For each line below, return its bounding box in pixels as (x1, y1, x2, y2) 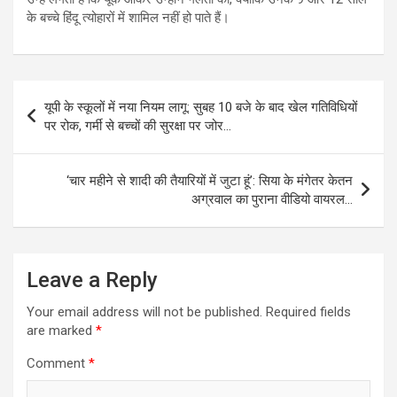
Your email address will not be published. (27, 303, 262, 320)
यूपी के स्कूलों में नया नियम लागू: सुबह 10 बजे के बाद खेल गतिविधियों (44, 98, 357, 115)
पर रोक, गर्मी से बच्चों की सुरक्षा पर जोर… (44, 117, 231, 134)
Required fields (266, 303, 351, 320)
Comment (27, 354, 89, 371)
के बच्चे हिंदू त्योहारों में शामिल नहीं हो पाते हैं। (27, 9, 230, 26)
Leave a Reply (27, 267, 158, 292)
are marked (27, 322, 96, 339)
